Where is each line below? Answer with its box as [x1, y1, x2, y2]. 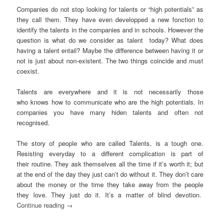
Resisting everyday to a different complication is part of [17, 148, 203, 158]
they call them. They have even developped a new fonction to [17, 14, 203, 24]
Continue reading [17, 200, 67, 210]
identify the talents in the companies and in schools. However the [17, 25, 203, 34]
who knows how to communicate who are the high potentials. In [17, 97, 203, 107]
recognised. [17, 117, 50, 127]
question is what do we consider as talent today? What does [17, 35, 203, 45]
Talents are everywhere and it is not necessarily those [17, 86, 203, 96]
